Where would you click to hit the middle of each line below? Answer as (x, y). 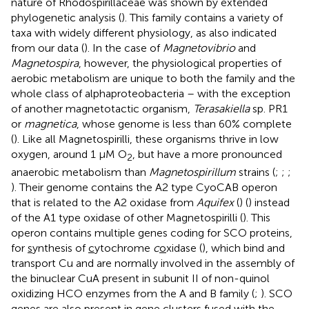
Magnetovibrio (199, 48)
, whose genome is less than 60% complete (184, 123)
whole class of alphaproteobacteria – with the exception (151, 93)
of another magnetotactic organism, (102, 108)
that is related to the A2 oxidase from (104, 202)
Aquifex (215, 202)
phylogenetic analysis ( (66, 17)
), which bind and (243, 248)
